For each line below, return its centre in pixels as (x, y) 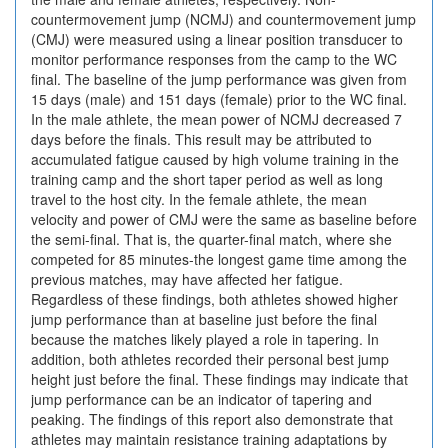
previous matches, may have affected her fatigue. (187, 279)
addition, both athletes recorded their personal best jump (210, 359)
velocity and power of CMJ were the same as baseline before (224, 219)
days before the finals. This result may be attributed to (201, 139)
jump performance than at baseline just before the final (204, 319)
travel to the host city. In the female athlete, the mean (199, 199)
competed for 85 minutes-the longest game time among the (219, 259)
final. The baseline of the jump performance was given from (219, 79)
